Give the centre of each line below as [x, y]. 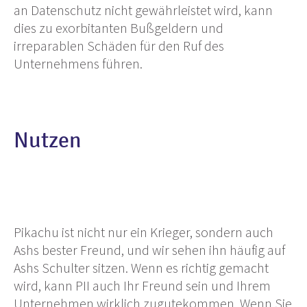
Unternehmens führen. [78, 63]
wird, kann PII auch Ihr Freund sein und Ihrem [142, 285]
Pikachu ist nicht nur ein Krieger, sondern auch [144, 232]
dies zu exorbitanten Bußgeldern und [119, 27]
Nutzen [47, 140]
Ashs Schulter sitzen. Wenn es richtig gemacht [141, 267]
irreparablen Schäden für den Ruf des [119, 45]
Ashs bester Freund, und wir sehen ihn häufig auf [149, 249]
